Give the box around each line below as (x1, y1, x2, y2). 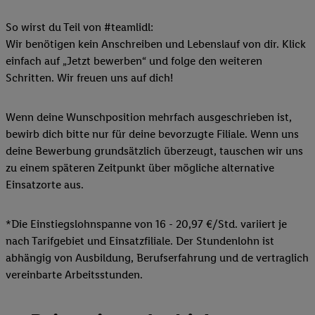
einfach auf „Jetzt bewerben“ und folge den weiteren (6, 53, 262, 67)
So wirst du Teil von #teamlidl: (6, 20, 156, 34)
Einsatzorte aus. (6, 177, 84, 191)
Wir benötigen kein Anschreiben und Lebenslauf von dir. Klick (6, 37, 306, 51)
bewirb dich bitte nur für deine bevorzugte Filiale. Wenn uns (6, 127, 299, 141)
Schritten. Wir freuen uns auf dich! (6, 70, 173, 84)
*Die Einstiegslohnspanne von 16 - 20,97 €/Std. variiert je (6, 217, 287, 231)
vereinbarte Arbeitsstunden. (6, 267, 143, 281)
